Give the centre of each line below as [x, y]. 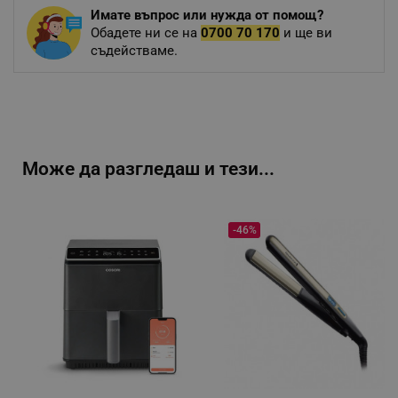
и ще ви [306, 32]
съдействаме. [134, 50]
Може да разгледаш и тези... [148, 168]
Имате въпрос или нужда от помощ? [207, 15]
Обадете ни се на [145, 32]
